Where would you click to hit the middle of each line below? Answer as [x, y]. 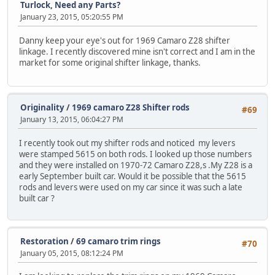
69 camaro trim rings [118, 241]
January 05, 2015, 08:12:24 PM [72, 253]
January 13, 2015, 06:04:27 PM [72, 120]
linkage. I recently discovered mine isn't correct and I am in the [137, 51]
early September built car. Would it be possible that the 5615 [133, 176]
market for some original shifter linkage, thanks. [110, 62]
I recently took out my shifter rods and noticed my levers [127, 143]
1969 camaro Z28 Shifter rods [131, 108]
